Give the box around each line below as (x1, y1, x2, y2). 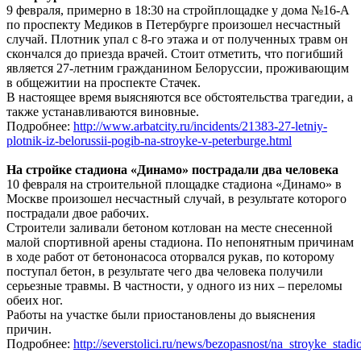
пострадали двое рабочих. (6, 205, 149, 220)
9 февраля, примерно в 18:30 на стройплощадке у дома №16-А (6, 2, 350, 17)
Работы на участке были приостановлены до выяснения (6, 307, 315, 322)
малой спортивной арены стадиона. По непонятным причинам (6, 234, 354, 249)
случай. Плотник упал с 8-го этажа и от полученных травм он (6, 31, 348, 46)
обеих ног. (6, 293, 63, 307)
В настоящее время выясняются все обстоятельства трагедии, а (6, 89, 353, 104)
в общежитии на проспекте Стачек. (6, 75, 201, 89)
